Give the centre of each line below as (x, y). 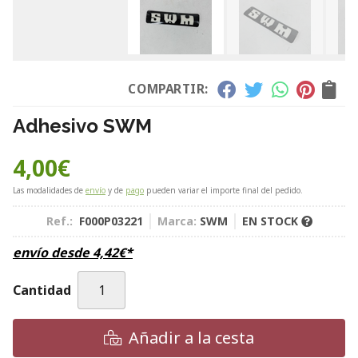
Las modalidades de (49, 190)
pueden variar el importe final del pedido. (223, 190)
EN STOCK (271, 221)
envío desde (53, 253)
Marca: (177, 221)
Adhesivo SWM (82, 126)
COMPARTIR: (169, 89)
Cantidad (42, 290)
